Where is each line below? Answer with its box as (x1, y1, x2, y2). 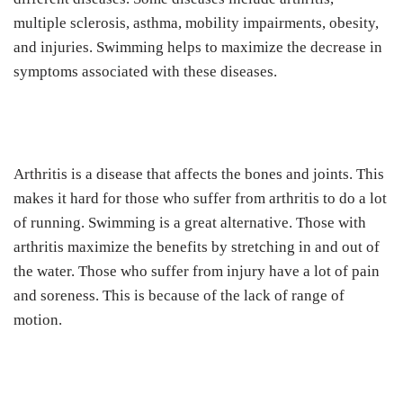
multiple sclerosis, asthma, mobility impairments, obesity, (13, 14, 379, 32)
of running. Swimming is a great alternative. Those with (13, 214, 366, 232)
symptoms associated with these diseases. (13, 63, 277, 81)
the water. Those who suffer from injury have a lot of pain (13, 263, 380, 281)
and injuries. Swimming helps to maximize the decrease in (13, 39, 382, 57)
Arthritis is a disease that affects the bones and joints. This (13, 166, 384, 184)
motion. (13, 311, 62, 329)
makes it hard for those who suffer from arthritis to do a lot (13, 190, 387, 208)
